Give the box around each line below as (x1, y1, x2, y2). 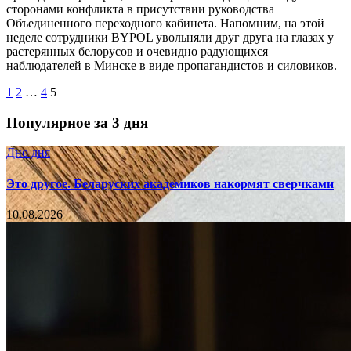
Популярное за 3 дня (6, 114, 148, 131)
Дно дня (6, 146, 50, 160)
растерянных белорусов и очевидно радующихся (6, 44, 268, 58)
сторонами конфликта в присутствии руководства (6, 2, 274, 16)
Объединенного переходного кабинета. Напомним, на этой (6, 16, 324, 30)
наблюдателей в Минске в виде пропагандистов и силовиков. (6, 58, 337, 72)
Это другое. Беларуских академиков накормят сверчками (6, 176, 334, 190)
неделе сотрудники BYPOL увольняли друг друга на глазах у (6, 30, 334, 44)
